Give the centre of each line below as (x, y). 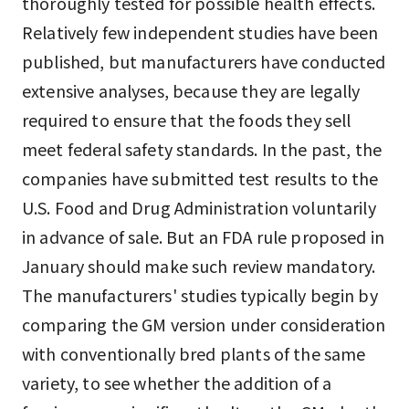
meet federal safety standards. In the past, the (202, 149)
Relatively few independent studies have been (200, 32)
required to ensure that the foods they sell (187, 120)
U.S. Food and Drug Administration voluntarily (199, 207)
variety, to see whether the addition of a (177, 383)
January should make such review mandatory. (199, 266)
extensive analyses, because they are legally (191, 90)
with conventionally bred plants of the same (194, 353)
